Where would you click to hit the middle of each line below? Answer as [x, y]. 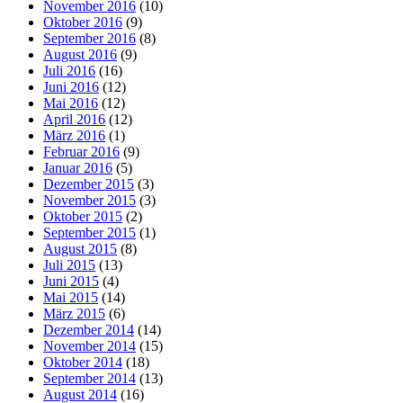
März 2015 [74, 313]
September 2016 [90, 38]
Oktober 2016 [83, 22]
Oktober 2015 [83, 216]
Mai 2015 [71, 297]
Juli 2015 [69, 264]
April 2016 [74, 119]
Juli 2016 [69, 70]
